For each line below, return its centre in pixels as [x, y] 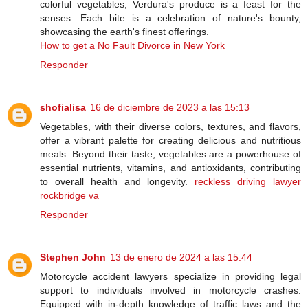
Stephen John [73, 257]
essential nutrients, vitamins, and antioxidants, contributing [170, 167]
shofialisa [63, 107]
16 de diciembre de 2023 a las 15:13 [170, 107]
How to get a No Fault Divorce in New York [132, 45]
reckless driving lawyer [248, 181]
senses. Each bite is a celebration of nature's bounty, [170, 18]
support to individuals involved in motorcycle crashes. [170, 290]
